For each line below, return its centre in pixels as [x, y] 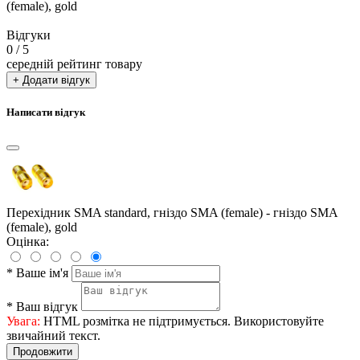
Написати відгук [46, 112]
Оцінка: [28, 242]
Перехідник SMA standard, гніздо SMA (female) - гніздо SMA [172, 213]
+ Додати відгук [51, 80]
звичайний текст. [53, 336]
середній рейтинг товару [74, 63]
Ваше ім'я [42, 273]
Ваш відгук [47, 307]
